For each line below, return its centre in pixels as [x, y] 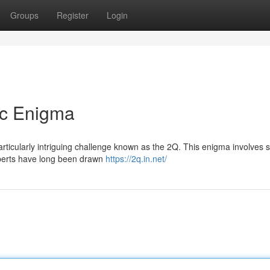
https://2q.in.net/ [136, 159]
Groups [24, 15]
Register [73, 15]
